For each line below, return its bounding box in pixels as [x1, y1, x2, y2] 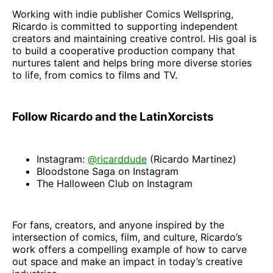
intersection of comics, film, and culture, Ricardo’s [12, 231, 242, 243]
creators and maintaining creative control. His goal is [12, 32, 257, 44]
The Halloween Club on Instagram [37, 177, 193, 190]
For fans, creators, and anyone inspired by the [12, 219, 224, 231]
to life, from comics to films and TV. [12, 69, 177, 81]
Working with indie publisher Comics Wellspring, [12, 8, 233, 20]
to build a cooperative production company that [12, 44, 235, 57]
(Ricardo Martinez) [147, 153, 236, 165]
